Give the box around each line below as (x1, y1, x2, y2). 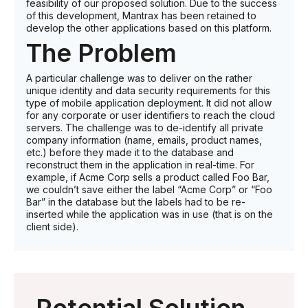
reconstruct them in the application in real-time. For (26, 159, 254, 171)
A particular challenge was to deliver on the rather (26, 72, 252, 85)
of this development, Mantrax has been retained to (26, 10, 256, 22)
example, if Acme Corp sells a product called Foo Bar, (26, 171, 269, 184)
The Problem (26, 38, 177, 69)
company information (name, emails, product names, (26, 134, 262, 146)
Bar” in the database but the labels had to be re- (26, 196, 245, 208)
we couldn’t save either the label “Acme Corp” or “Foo (26, 184, 272, 196)
